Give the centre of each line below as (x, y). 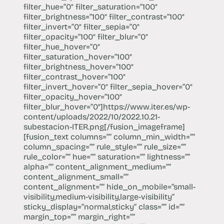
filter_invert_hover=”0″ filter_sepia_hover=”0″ (108, 86)
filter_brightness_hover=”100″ (78, 66)
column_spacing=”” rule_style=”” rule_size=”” (104, 146)
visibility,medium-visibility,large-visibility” (99, 196)
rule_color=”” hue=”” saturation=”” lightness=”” (106, 156)
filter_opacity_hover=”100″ (72, 96)
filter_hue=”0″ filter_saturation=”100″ (90, 6)
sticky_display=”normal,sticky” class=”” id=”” (104, 206)
